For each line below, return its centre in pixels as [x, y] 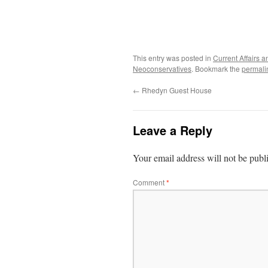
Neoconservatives [162, 68]
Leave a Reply [173, 130]
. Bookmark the [217, 68]
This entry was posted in [173, 58]
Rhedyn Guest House [176, 90]
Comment [150, 182]
